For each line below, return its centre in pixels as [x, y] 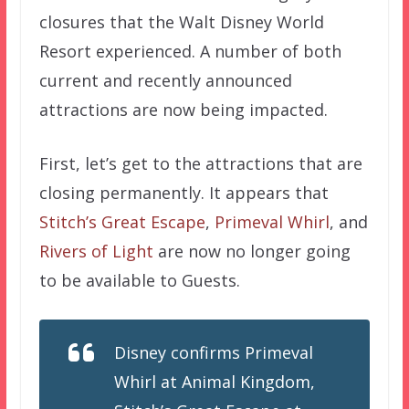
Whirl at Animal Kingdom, [214, 382]
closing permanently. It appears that [184, 193]
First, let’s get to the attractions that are [200, 164]
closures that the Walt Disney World [181, 22]
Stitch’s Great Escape [122, 222]
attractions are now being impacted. [183, 110]
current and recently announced [165, 81]
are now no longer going [252, 252]
